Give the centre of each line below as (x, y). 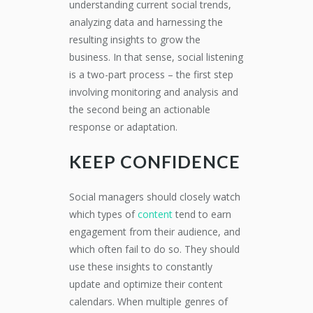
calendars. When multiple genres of (148, 301)
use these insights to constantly (141, 267)
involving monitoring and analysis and (154, 92)
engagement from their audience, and (155, 232)
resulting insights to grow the (135, 39)
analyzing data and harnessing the (146, 22)
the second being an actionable (140, 109)
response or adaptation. (123, 127)
